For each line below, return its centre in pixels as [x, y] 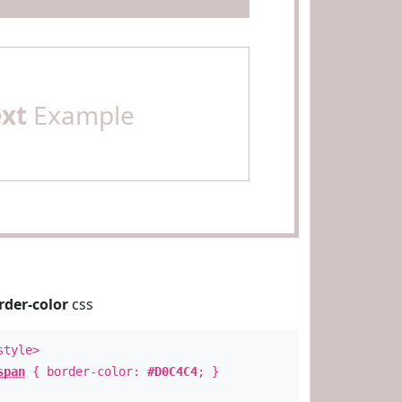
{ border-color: [86, 371]
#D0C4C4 [172, 371]
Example [80, 115]
